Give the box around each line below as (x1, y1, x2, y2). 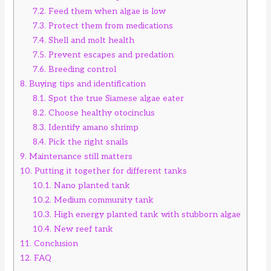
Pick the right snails (46, 136, 129, 147)
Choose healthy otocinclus (46, 107, 155, 118)
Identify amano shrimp (46, 122, 139, 132)
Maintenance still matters (27, 151, 133, 162)
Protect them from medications (46, 20, 174, 31)
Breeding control (46, 64, 117, 74)
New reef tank (51, 223, 114, 234)
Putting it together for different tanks (32, 165, 188, 176)
